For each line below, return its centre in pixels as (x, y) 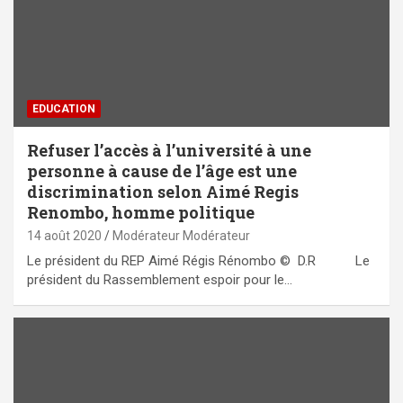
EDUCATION (64, 108)
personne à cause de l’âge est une (162, 170)
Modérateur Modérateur (181, 235)
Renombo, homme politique (141, 212)
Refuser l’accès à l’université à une (169, 150)
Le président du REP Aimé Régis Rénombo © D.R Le (198, 260)
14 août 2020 (64, 235)
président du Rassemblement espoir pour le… (160, 279)
